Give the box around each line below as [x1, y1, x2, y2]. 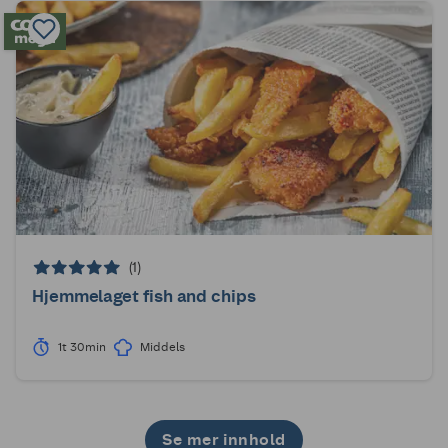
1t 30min [58, 340, 106, 355]
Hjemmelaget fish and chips [32, 286, 256, 307]
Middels [139, 340, 185, 355]
